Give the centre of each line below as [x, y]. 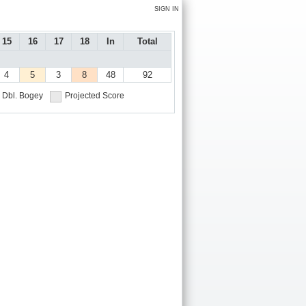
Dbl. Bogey [23, 96]
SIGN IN [167, 9]
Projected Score [95, 96]
